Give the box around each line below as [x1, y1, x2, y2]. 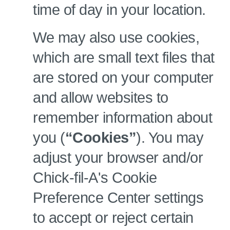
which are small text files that [33, 49, 215, 66]
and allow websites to [33, 89, 168, 106]
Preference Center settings [33, 189, 203, 206]
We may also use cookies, [33, 29, 199, 46]
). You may [136, 129, 203, 146]
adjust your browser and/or [33, 149, 203, 166]
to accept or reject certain [33, 209, 194, 226]
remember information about [33, 109, 212, 126]
